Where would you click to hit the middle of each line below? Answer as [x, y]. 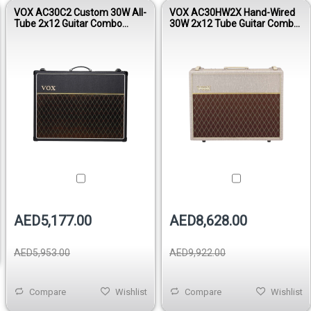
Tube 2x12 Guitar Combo [68, 24]
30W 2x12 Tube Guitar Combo [234, 24]
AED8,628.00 [208, 220]
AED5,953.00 [42, 252]
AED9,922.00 [197, 252]
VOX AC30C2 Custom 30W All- [80, 12]
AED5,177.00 [53, 220]
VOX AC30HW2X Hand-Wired [232, 12]
